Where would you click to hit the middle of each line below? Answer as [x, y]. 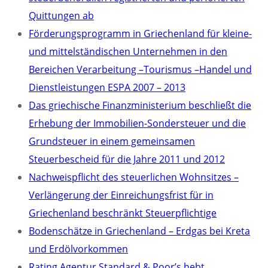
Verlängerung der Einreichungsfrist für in [121, 195]
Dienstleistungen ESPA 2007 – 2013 [107, 87]
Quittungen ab [61, 16]
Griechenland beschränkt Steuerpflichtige [123, 213]
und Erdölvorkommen [78, 249]
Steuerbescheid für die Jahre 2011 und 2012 [127, 159]
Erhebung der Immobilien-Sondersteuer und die [137, 123]
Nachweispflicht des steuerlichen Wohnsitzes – [134, 177]
